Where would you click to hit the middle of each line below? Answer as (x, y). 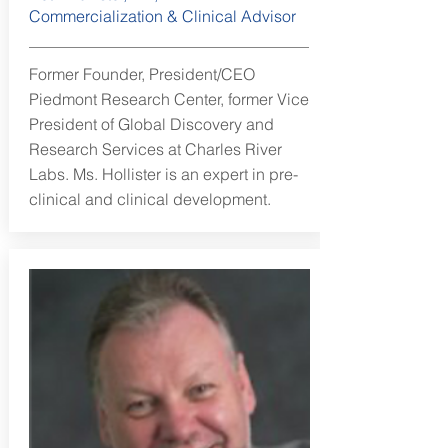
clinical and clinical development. (149, 199)
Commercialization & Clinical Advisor (162, 16)
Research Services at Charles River (155, 149)
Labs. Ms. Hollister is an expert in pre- (163, 174)
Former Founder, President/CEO (141, 74)
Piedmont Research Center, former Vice (168, 99)
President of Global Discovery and (151, 124)
